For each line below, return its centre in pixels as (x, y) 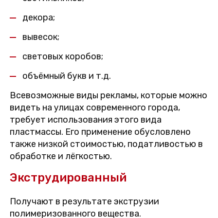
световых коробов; (63, 57)
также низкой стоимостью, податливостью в (106, 144)
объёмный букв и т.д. (67, 76)
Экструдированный (68, 178)
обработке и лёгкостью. (61, 156)
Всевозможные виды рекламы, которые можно (109, 96)
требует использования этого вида (86, 120)
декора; (39, 18)
